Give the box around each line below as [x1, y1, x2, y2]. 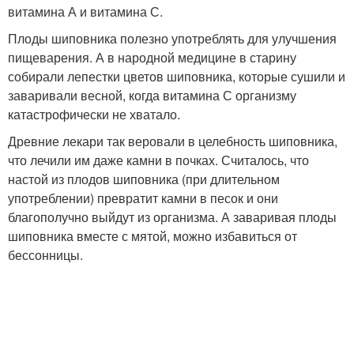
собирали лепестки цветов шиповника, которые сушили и [8, 67, 345, 85]
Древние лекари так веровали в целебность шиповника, [8, 132, 337, 150]
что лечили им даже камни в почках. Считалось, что [8, 151, 309, 169]
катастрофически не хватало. [8, 105, 180, 123]
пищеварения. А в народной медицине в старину [8, 48, 296, 66]
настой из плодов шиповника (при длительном [8, 170, 280, 188]
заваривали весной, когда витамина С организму [8, 86, 296, 104]
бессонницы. [8, 246, 83, 264]
